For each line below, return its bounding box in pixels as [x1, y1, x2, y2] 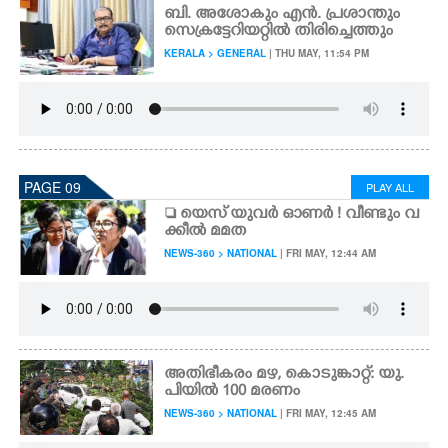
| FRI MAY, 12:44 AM [277, 246, 377, 260]
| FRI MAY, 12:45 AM [277, 406, 377, 420]
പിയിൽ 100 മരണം [164, 382, 301, 402]
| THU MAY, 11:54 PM [266, 46, 370, 60]
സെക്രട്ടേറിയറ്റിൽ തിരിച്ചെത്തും [164, 22, 394, 42]
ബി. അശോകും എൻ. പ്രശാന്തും [164, 5, 401, 25]
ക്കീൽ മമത [164, 222, 247, 242]
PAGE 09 [24, 177, 81, 197]
